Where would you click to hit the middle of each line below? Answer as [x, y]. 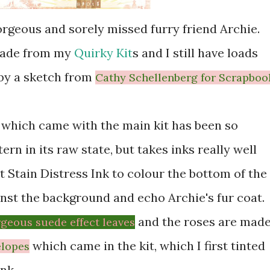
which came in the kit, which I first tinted [147, 246]
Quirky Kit [103, 53]
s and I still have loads [195, 53]
